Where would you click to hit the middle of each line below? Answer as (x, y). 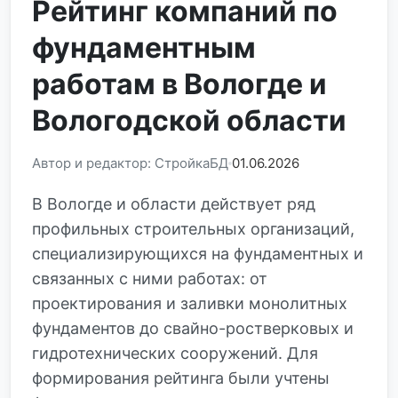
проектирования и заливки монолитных (190, 303)
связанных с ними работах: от (150, 279)
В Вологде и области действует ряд (174, 204)
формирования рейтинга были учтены (181, 378)
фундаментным (144, 48)
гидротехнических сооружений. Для (175, 353)
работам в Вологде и (179, 84)
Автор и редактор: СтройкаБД (130, 163)
